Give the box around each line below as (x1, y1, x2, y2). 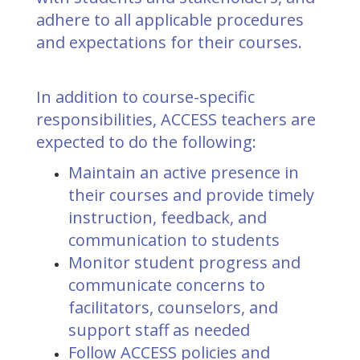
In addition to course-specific (36, 86, 255, 108)
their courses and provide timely (68, 184, 314, 206)
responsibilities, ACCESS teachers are (36, 108, 316, 130)
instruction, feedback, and (68, 207, 267, 228)
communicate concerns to (68, 274, 265, 296)
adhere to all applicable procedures (36, 9, 304, 31)
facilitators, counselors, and (68, 297, 278, 318)
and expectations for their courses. (36, 31, 302, 53)
